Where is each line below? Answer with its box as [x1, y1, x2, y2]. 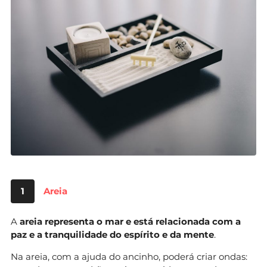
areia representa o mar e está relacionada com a [20, 215, 241, 227]
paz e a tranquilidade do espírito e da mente [11, 228, 214, 240]
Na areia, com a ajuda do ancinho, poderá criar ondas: [11, 250, 247, 262]
